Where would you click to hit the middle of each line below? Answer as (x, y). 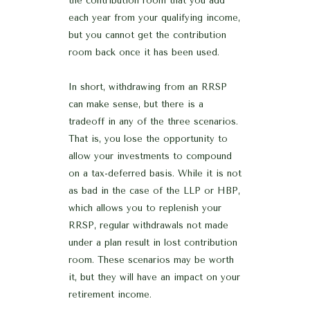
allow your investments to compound (150, 156)
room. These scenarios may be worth (151, 260)
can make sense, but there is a (136, 104)
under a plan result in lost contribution (153, 243)
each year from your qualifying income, (154, 18)
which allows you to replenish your (145, 208)
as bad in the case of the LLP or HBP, (154, 191)
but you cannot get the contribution (147, 35)
